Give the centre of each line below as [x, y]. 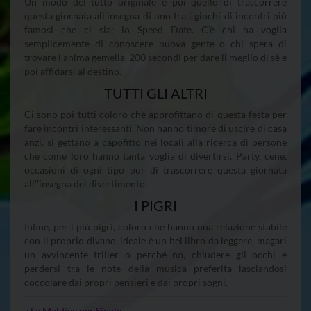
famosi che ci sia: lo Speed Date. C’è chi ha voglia [155, 29]
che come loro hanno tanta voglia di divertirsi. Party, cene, [155, 155]
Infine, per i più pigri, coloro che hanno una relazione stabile [155, 226]
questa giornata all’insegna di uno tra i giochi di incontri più [155, 15]
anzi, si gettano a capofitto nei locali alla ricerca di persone [155, 142]
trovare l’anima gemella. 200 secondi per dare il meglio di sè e [155, 57]
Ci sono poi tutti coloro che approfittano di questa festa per [155, 114]
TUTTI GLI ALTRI [155, 93]
